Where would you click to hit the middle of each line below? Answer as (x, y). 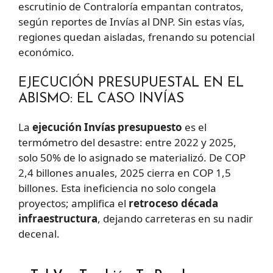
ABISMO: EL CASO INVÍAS (101, 99)
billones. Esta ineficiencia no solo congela (117, 188)
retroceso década (173, 203)
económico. (46, 52)
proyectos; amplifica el (73, 203)
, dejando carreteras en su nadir (175, 218)
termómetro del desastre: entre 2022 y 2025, (127, 142)
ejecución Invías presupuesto (107, 127)
